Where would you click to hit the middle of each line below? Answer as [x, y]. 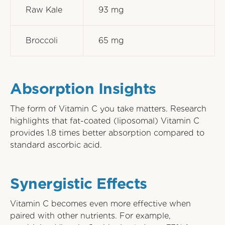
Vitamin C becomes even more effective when [100, 204]
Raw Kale [44, 10]
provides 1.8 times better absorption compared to [107, 133]
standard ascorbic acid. [56, 145]
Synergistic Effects [79, 183]
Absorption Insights [83, 88]
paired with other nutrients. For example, [90, 216]
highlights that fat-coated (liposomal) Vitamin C [105, 121]
